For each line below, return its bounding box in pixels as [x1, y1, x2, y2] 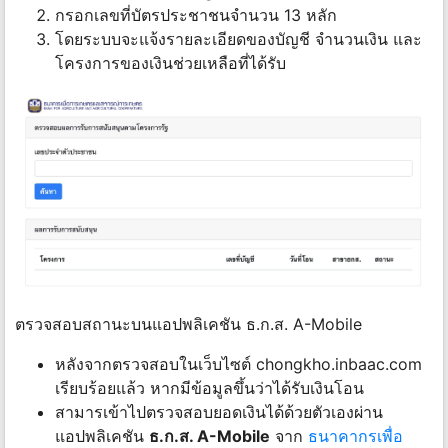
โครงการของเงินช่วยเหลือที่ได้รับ [55, 53, 286, 74]
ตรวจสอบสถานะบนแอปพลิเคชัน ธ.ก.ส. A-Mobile [15, 313, 367, 334]
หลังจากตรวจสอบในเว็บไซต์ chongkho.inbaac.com [55, 353, 422, 374]
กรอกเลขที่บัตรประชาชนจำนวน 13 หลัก [55, 5, 337, 26]
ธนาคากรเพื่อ [303, 425, 403, 446]
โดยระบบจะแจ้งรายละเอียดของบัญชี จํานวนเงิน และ [55, 29, 422, 50]
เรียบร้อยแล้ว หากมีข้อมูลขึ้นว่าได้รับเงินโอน [55, 377, 364, 398]
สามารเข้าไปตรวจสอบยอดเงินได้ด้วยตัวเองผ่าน [55, 401, 383, 422]
